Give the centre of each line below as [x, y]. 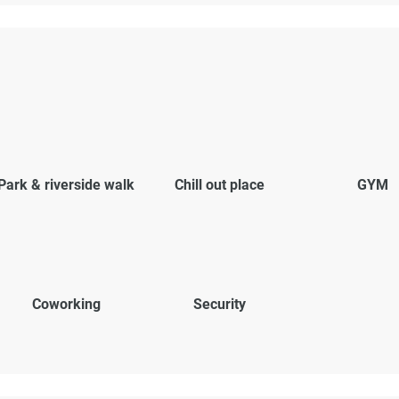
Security [219, 304]
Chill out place [219, 185]
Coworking [66, 304]
